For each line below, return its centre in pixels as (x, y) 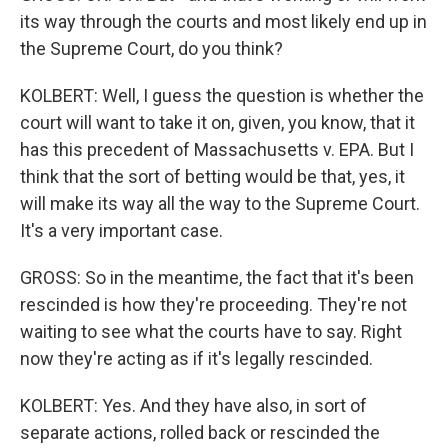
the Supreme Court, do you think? (151, 48)
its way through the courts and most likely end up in (223, 21)
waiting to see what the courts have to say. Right (211, 331)
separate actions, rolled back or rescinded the (200, 432)
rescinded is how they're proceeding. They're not (213, 304)
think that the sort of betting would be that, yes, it (212, 176)
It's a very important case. (121, 230)
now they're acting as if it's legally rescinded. (196, 358)
